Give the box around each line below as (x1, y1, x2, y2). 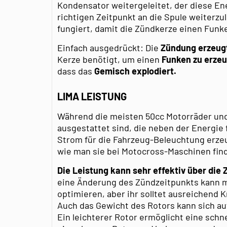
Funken (162, 53, 191, 65)
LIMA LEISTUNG (57, 90, 127, 102)
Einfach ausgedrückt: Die (57, 42, 161, 53)
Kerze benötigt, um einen (57, 53, 162, 65)
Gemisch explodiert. (94, 65, 176, 77)
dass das (57, 65, 94, 77)
